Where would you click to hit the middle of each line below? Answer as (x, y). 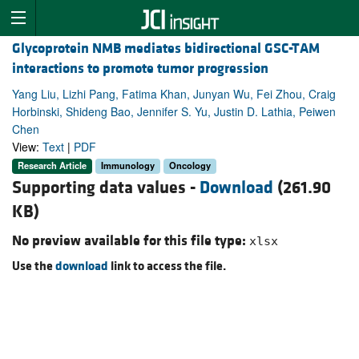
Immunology (128, 165)
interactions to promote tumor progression (140, 69)
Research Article (52, 165)
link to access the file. (167, 266)
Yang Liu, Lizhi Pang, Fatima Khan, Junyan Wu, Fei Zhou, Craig (174, 94)
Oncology (190, 165)
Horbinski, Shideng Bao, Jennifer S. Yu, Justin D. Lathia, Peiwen (174, 112)
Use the (34, 266)
